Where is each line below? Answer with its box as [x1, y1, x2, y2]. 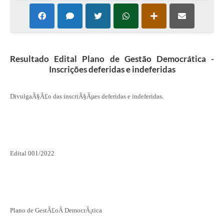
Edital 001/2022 [10, 149, 54, 157]
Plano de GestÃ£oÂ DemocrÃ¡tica [10, 206, 102, 214]
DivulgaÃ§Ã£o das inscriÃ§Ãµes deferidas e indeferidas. [10, 92, 163, 100]
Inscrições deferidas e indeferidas [48, 64, 175, 75]
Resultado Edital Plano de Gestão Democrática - [10, 53, 214, 64]
